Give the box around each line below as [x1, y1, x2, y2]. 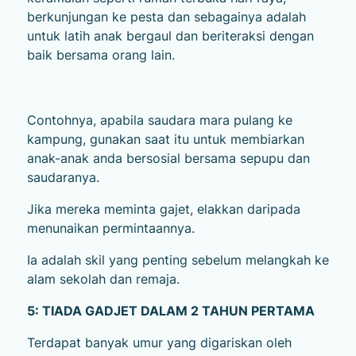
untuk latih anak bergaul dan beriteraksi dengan [26, 27, 314, 44]
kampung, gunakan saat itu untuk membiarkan [26, 130, 304, 147]
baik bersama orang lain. [26, 46, 175, 63]
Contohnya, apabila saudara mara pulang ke [26, 111, 292, 128]
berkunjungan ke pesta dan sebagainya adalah [26, 8, 306, 25]
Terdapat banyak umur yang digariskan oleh [26, 334, 292, 350]
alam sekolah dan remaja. [26, 270, 180, 287]
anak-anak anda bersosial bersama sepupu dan [26, 149, 310, 166]
